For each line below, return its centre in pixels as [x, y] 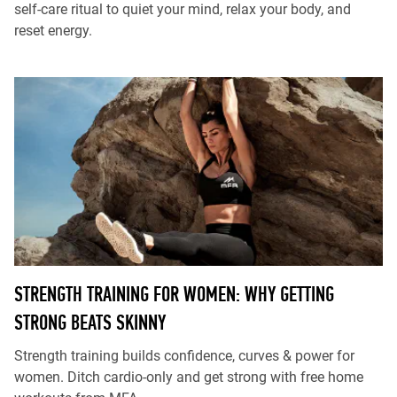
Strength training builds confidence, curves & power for [184, 356]
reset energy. [53, 31]
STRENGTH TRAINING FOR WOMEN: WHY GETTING [174, 294]
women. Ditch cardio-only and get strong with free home [189, 377]
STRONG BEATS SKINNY [90, 322]
